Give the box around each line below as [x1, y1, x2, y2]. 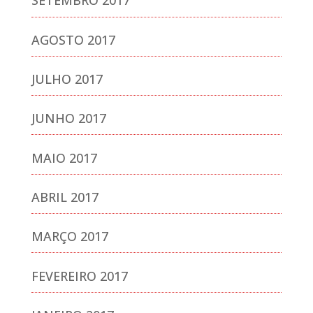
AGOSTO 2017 [31, 31, 115, 48]
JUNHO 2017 [31, 110, 106, 127]
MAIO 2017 [31, 149, 97, 166]
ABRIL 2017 [31, 188, 99, 205]
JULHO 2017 [31, 71, 103, 88]
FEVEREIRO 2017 [31, 267, 128, 284]
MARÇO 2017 [31, 228, 108, 245]
